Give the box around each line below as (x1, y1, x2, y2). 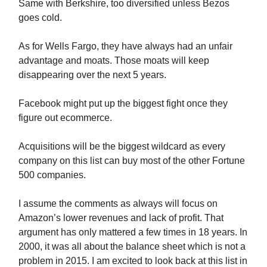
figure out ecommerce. (18, 113, 112, 123)
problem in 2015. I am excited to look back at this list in (18, 256, 247, 266)
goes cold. (18, 13, 62, 23)
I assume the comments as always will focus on (18, 198, 218, 209)
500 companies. (18, 170, 86, 180)
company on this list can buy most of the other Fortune (18, 156, 245, 166)
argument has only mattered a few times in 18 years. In (18, 227, 247, 237)
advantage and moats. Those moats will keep (18, 55, 209, 66)
